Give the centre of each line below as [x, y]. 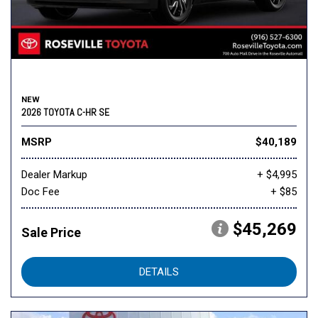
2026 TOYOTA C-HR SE [65, 113]
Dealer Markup [54, 175]
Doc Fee [40, 192]
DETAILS [159, 272]
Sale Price [51, 233]
